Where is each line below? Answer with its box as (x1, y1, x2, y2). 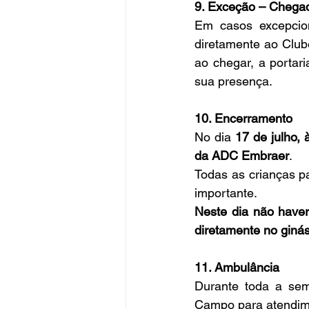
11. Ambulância (195, 260, 279, 275)
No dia (195, 130, 236, 145)
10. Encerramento (195, 111, 292, 126)
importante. (195, 186, 257, 201)
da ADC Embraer (195, 148, 289, 163)
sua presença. (195, 74, 272, 89)
